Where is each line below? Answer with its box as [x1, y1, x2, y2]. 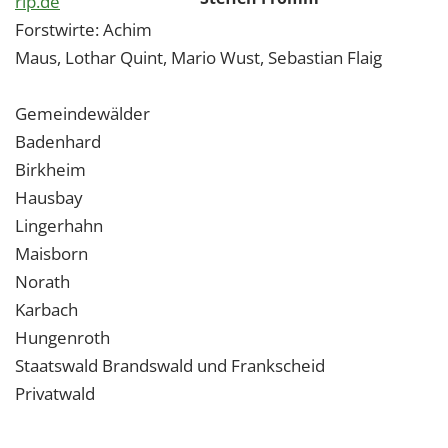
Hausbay [15, 186, 83, 209]
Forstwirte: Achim [15, 18, 152, 41]
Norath [15, 270, 70, 293]
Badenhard [15, 130, 101, 153]
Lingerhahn [15, 214, 103, 237]
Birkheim [15, 158, 86, 181]
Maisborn [15, 242, 88, 265]
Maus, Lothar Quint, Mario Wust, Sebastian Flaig [15, 46, 382, 69]
